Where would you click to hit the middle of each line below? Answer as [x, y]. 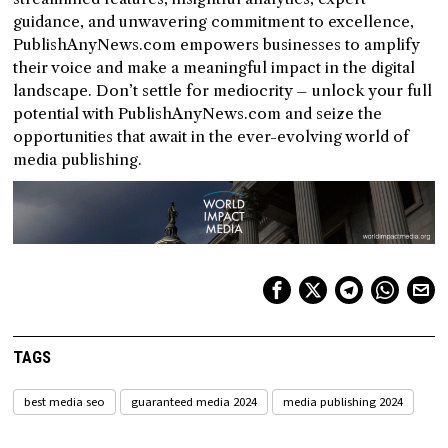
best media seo [65, 401]
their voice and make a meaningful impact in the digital [214, 67]
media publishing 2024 [343, 401]
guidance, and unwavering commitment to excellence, [214, 21]
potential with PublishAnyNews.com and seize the [198, 113]
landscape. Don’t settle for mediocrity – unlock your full [223, 90]
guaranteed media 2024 [194, 401]
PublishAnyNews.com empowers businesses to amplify [216, 44]
